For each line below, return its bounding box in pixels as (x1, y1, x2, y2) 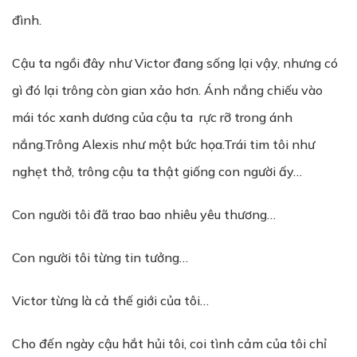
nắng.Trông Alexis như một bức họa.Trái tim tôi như (12, 136, 315, 152)
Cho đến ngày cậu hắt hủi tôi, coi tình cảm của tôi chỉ (12, 335, 327, 351)
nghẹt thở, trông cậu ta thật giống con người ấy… (12, 163, 302, 179)
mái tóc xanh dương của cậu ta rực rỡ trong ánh (12, 109, 292, 125)
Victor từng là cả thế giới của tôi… (12, 292, 209, 308)
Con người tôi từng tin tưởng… (12, 249, 188, 265)
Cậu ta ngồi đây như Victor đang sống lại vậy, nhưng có (12, 55, 338, 71)
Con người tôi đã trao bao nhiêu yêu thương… (12, 206, 276, 222)
